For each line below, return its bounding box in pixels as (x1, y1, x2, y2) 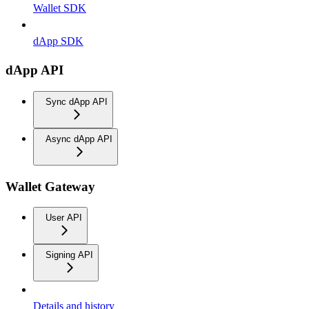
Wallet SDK (33, 1, 86, 14)
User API (46, 212, 82, 223)
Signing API (46, 250, 93, 261)
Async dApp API (46, 134, 112, 144)
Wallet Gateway (6, 179, 95, 194)
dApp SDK (33, 34, 83, 47)
